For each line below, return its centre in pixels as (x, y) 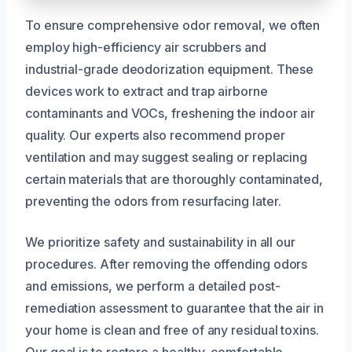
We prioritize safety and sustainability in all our (161, 242)
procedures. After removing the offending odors (167, 264)
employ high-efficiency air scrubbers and (146, 48)
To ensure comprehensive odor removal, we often (173, 26)
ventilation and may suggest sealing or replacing (167, 158)
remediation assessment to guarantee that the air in (174, 308)
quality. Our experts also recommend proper (155, 136)
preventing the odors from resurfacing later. (153, 202)
